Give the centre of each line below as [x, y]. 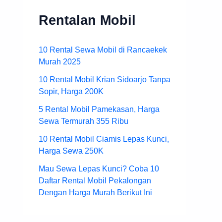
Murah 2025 [60, 61]
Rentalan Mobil [87, 20]
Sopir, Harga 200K [71, 91]
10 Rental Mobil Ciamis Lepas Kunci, [104, 139]
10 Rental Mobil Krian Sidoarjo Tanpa [105, 79]
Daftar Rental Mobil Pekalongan [95, 180]
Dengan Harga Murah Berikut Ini [95, 192]
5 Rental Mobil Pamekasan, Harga [99, 109]
